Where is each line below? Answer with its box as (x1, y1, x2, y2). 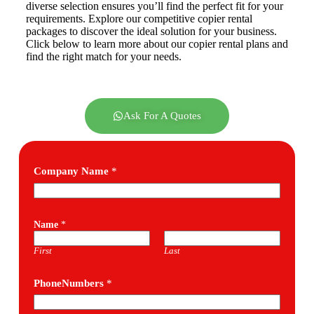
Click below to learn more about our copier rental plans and (25, 38, 288, 50)
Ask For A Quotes (123, 110, 201, 121)
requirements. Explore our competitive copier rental (25, 13, 252, 25)
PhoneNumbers (33, 277, 107, 289)
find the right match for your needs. (25, 50, 182, 62)
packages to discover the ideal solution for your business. (25, 25, 277, 37)
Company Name (33, 165, 111, 177)
